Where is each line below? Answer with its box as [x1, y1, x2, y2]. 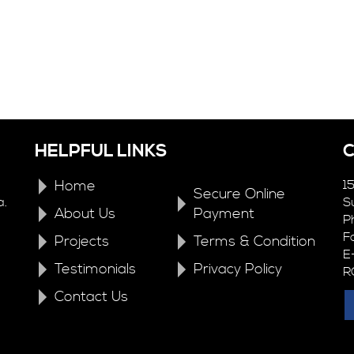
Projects [55, 232, 109, 250]
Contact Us [55, 288, 128, 306]
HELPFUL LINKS [35, 141, 168, 162]
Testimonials [55, 260, 136, 278]
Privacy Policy [193, 260, 282, 278]
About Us [55, 205, 115, 223]
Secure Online [193, 185, 285, 203]
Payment [193, 205, 254, 223]
